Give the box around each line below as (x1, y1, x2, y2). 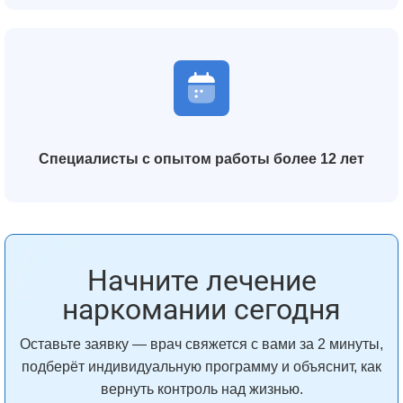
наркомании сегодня (62, 292, 341, 327)
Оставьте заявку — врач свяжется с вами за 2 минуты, (20, 336, 383, 352)
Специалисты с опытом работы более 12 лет (39, 151, 364, 166)
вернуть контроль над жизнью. (100, 381, 303, 397)
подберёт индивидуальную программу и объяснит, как (22, 359, 381, 374)
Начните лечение (86, 264, 317, 298)
